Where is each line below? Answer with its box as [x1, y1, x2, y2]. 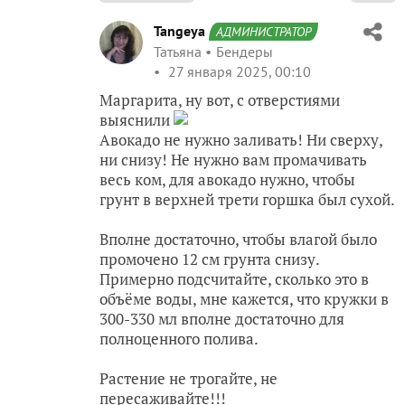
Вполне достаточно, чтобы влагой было [99, 228, 377, 250]
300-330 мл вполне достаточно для [99, 307, 344, 329]
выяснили [99, 108, 174, 130]
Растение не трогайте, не [99, 367, 278, 389]
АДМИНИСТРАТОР [216, 23, 311, 40]
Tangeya [154, 21, 205, 40]
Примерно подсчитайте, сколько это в [99, 268, 369, 289]
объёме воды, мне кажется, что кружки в [99, 287, 389, 309]
